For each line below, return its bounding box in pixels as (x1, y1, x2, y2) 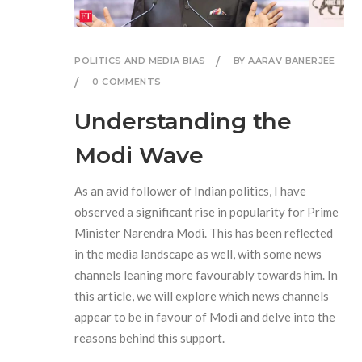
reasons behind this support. (74, 330, 225, 345)
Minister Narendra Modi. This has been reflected (74, 225, 334, 240)
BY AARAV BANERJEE (234, 54, 335, 66)
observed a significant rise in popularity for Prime (74, 204, 339, 219)
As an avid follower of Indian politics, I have (74, 183, 307, 198)
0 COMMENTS (92, 75, 162, 87)
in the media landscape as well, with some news (74, 246, 322, 261)
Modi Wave (74, 141, 204, 169)
